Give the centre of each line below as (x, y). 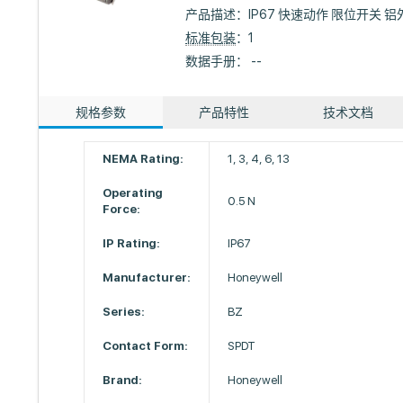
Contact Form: (146, 346)
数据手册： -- (224, 61)
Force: (122, 209)
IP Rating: (132, 243)
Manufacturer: (147, 278)
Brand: (123, 380)
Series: (124, 312)
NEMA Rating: (143, 159)
